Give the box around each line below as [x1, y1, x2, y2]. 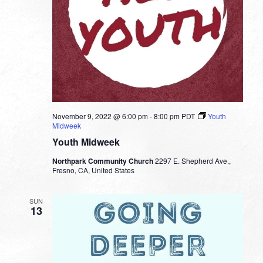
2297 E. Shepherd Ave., [154, 156, 231, 166]
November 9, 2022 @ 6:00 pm [52, 111, 148, 122]
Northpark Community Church [52, 156, 155, 167]
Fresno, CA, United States [52, 165, 134, 176]
